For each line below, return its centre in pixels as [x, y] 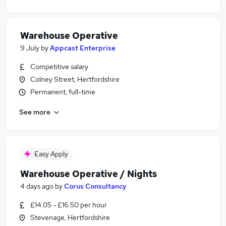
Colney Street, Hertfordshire [75, 79]
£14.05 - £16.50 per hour [69, 205]
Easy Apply [51, 154]
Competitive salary [59, 67]
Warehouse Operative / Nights [89, 174]
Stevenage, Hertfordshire [70, 217]
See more [35, 112]
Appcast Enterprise [83, 48]
